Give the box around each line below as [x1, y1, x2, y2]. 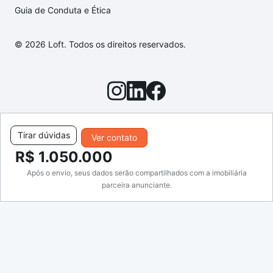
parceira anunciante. [101, 180, 172, 190]
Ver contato [91, 132, 137, 143]
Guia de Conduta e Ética [15, 5, 111, 16]
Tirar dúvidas [17, 130, 70, 140]
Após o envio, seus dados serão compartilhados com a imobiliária [26, 168, 247, 177]
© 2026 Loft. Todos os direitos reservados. [15, 39, 186, 50]
